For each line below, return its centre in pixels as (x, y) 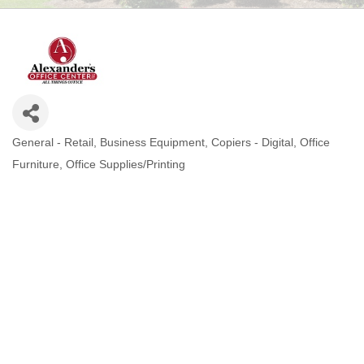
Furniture (36, 164)
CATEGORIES (71, 155)
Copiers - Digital (252, 142)
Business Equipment (152, 142)
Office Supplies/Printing (126, 164)
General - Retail (53, 142)
